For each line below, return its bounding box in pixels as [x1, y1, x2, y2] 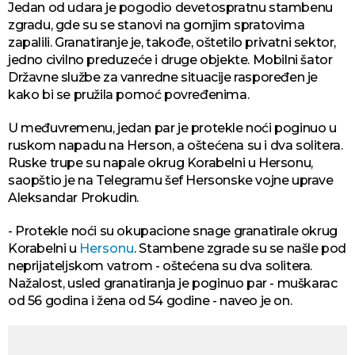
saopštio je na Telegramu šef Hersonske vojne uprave [8, 172, 334, 188]
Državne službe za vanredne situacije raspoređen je [8, 69, 318, 85]
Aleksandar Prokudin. [8, 189, 139, 205]
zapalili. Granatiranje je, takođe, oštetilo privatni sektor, [8, 34, 337, 50]
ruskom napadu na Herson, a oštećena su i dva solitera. [8, 137, 343, 153]
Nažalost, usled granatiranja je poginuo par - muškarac [8, 275, 338, 291]
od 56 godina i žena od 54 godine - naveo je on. [8, 292, 292, 308]
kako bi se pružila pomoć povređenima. [8, 86, 250, 102]
